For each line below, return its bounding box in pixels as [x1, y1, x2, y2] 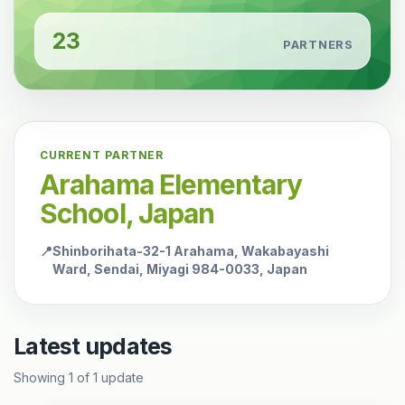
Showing [14, 370, 69, 385]
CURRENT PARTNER [40, 148, 165, 162]
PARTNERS [282, 36, 353, 52]
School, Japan [40, 197, 215, 230]
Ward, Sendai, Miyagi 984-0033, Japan [52, 261, 307, 277]
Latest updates [14, 333, 173, 360]
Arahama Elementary [40, 168, 302, 201]
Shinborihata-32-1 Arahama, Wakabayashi [52, 243, 329, 259]
